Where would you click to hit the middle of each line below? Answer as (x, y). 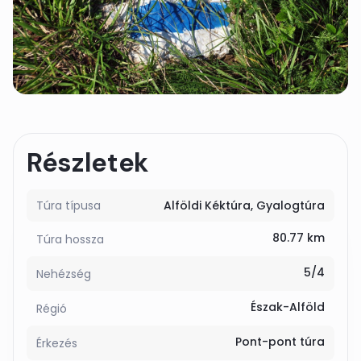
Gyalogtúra (290, 205)
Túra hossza (70, 239)
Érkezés (57, 343)
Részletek (88, 163)
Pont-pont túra (280, 342)
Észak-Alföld (288, 307)
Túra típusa (68, 205)
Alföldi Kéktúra (207, 205)
